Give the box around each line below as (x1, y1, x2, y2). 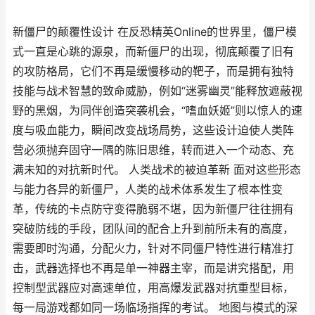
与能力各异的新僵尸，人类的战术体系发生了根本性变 (13, 183, 283, 196)
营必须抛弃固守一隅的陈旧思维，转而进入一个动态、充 (13, 143, 294, 157)
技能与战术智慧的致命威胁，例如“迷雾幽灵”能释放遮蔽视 (13, 84, 302, 98)
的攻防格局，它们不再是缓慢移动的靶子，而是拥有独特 (13, 65, 294, 78)
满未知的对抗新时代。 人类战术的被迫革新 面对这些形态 (13, 163, 301, 176)
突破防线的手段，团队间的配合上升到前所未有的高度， (13, 222, 294, 236)
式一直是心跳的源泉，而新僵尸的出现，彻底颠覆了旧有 (13, 45, 294, 58)
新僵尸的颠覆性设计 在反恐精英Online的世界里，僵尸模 (13, 25, 297, 39)
